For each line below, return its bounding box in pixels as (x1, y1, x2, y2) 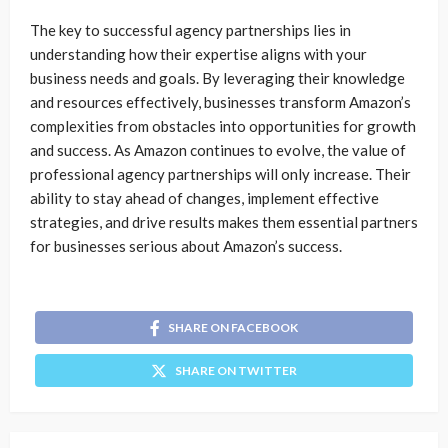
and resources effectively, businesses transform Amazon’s (30, 93, 411, 111)
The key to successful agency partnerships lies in (30, 21, 351, 39)
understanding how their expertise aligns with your (30, 45, 367, 63)
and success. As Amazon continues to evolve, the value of (30, 141, 406, 159)
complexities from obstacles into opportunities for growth (30, 117, 416, 135)
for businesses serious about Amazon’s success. (30, 237, 342, 255)
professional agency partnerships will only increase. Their (30, 165, 411, 183)
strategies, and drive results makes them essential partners (30, 213, 418, 231)
